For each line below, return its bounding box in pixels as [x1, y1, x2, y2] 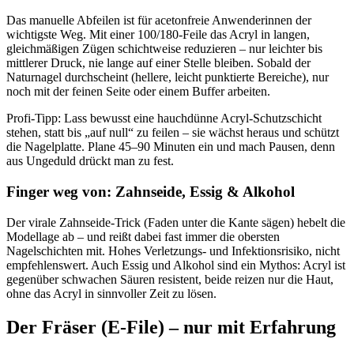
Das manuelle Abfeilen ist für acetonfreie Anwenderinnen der [6, 13, 311, 28]
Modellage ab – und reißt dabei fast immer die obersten [6, 229, 280, 243]
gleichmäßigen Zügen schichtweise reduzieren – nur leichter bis [6, 42, 322, 56]
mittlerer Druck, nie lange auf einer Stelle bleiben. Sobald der [6, 56, 311, 70]
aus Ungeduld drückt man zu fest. [6, 154, 174, 168]
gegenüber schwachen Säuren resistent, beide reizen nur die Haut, [6, 272, 333, 286]
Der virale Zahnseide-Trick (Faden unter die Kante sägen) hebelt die [6, 215, 345, 229]
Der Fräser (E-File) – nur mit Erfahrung [6, 316, 336, 337]
